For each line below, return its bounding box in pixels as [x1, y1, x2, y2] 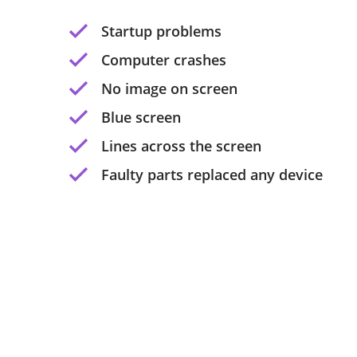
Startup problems [101, 22, 222, 41]
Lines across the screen [101, 136, 261, 155]
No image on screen [101, 79, 237, 98]
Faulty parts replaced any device [101, 165, 323, 184]
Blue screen [101, 108, 181, 127]
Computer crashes [101, 50, 226, 69]
